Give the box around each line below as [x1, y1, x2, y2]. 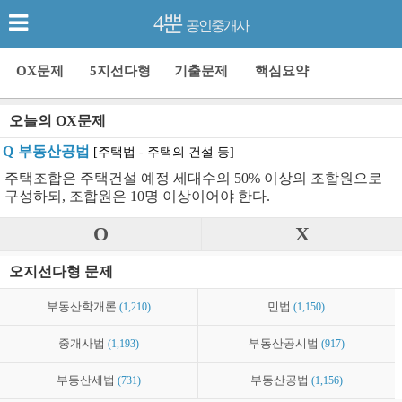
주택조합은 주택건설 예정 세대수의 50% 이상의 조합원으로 [4, 170, 382, 187]
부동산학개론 [46, 301, 119, 314]
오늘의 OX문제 [9, 113, 106, 129]
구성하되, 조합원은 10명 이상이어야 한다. [4, 188, 270, 205]
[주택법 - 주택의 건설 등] [93, 144, 234, 160]
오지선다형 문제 [9, 264, 113, 280]
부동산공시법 [248, 337, 321, 351]
